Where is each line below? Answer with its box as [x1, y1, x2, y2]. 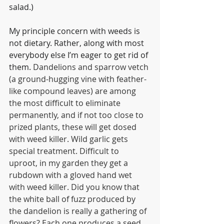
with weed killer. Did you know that [9, 181, 141, 192]
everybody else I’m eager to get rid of [9, 49, 150, 60]
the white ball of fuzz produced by [9, 193, 137, 204]
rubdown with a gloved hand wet [9, 169, 134, 180]
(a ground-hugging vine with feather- [9, 73, 146, 84]
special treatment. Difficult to [9, 145, 121, 156]
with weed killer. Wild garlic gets [9, 133, 130, 144]
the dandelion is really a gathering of [9, 205, 148, 216]
